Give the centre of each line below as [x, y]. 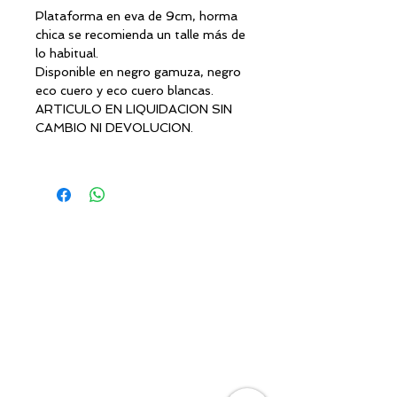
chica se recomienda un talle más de [140, 35]
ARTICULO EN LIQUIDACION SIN [134, 109]
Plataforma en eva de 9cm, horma [136, 16]
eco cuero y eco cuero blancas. [125, 91]
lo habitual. [67, 54]
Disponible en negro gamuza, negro [138, 72]
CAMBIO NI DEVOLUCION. [114, 128]
